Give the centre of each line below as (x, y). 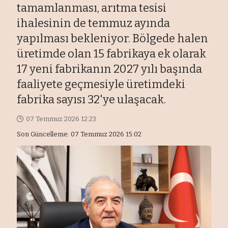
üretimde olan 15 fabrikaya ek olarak (112, 54)
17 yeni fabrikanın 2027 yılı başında (110, 69)
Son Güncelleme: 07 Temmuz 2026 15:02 (79, 134)
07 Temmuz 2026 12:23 (61, 119)
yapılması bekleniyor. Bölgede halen (113, 39)
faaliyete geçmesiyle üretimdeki (101, 84)
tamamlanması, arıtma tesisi (92, 8)
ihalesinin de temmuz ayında (94, 23)
